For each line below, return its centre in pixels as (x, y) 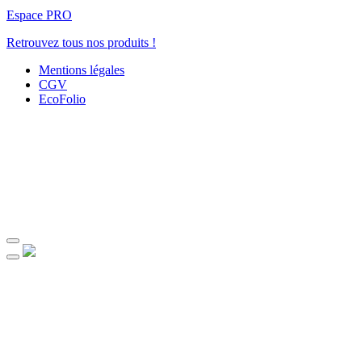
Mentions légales (82, 69)
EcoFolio (62, 99)
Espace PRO (39, 15)
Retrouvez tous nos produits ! (81, 42)
